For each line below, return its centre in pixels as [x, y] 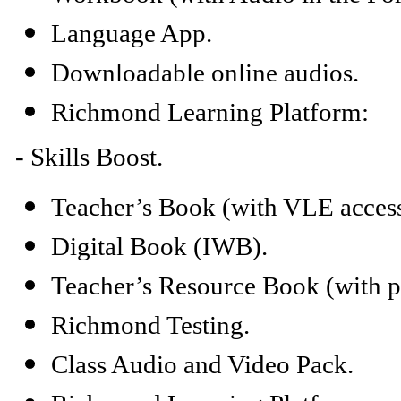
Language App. [132, 33]
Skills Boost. [97, 157]
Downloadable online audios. [205, 73]
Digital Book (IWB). [159, 246]
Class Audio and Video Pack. [202, 364]
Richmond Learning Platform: [210, 112]
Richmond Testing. [150, 325]
